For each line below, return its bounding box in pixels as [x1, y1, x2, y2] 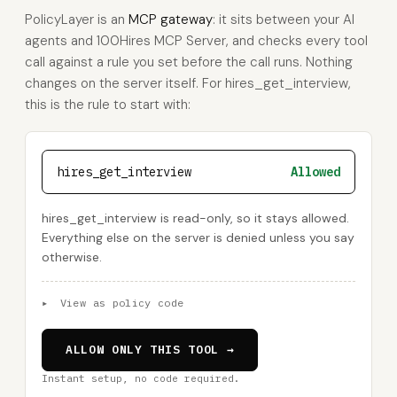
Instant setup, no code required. [42, 372, 240, 385]
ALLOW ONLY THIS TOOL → [66, 342, 235, 357]
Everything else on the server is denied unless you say [42, 230, 354, 245]
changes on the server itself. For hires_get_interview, [25, 74, 351, 92]
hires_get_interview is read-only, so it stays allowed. [42, 210, 349, 226]
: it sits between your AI [213, 11, 354, 28]
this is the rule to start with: [25, 96, 191, 113]
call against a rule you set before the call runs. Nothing [25, 53, 353, 71]
